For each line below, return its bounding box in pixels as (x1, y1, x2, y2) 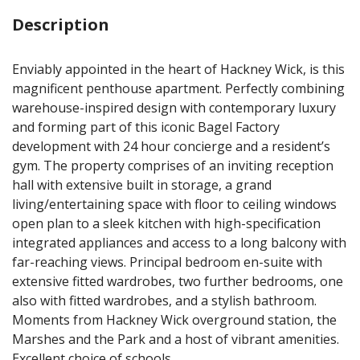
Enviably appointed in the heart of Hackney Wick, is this (12, 60, 345, 78)
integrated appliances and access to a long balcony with (12, 234, 346, 252)
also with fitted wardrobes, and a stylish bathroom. (12, 292, 317, 309)
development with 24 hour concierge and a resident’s (12, 137, 330, 155)
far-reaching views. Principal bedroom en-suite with (12, 253, 322, 271)
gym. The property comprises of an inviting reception (12, 157, 333, 174)
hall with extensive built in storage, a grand (12, 176, 272, 194)
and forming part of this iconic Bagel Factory (12, 118, 280, 136)
